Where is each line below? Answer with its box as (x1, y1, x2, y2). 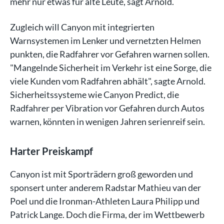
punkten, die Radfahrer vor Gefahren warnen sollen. (10, 48, 209, 59)
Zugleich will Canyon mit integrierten (10, 21, 154, 32)
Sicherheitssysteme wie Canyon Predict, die (10, 88, 179, 100)
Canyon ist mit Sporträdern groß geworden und (10, 168, 193, 179)
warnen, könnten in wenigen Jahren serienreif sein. (10, 115, 205, 127)
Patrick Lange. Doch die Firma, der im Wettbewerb (10, 208, 204, 220)
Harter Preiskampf (10, 144, 93, 157)
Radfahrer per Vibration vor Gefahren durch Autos (10, 102, 204, 113)
